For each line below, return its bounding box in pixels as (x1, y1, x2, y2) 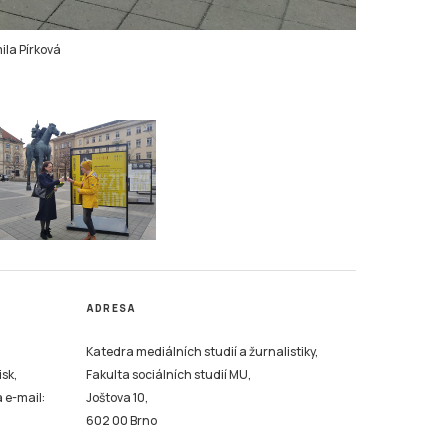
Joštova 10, (86, 388, 148, 406)
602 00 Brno (86, 411, 157, 429)
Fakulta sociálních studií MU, (86, 365, 251, 383)
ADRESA (86, 300, 137, 315)
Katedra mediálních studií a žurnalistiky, (86, 342, 318, 360)
